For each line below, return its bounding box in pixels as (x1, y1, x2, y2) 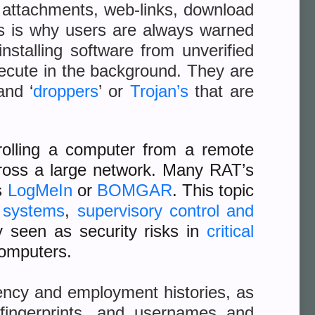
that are (188, 82, 254, 101)
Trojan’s (129, 82, 188, 101)
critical (207, 221, 255, 240)
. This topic (172, 181, 254, 200)
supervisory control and (77, 201, 255, 220)
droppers (33, 82, 99, 101)
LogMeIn (7, 181, 72, 200)
